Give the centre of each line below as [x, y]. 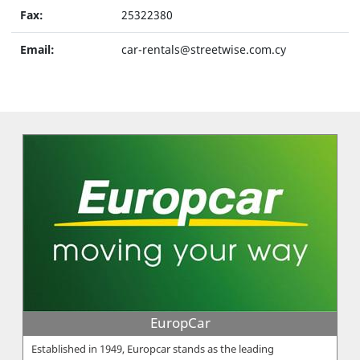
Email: [37, 50]
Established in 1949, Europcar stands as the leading [153, 348]
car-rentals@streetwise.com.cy [203, 50]
